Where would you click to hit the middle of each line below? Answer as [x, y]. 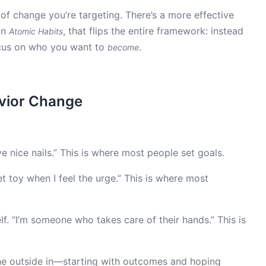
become [123, 47]
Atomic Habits [36, 31]
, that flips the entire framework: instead [153, 31]
